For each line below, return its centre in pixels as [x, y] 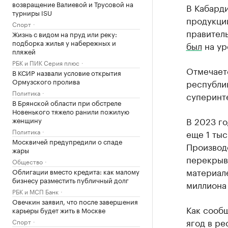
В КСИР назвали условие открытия [67, 72]
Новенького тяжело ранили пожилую [71, 111]
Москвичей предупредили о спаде [67, 141]
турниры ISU [32, 12]
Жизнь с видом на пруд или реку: [65, 34]
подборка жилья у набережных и [64, 42]
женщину [27, 120]
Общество [27, 161]
